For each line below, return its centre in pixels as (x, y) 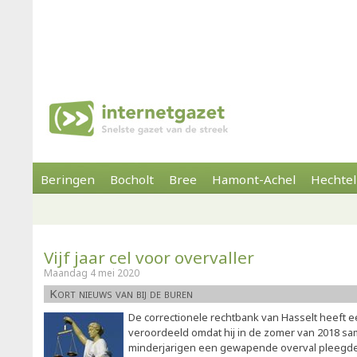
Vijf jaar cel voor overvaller (149, 257)
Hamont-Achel (254, 179)
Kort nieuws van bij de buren (121, 293)
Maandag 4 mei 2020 (92, 273)
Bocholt (132, 179)
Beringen (68, 179)
